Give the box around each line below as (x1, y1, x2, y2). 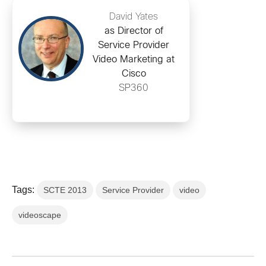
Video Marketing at (93, 55, 175, 64)
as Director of (104, 27, 163, 36)
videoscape (18, 210, 61, 220)
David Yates (109, 12, 158, 21)
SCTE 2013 (43, 185, 87, 195)
